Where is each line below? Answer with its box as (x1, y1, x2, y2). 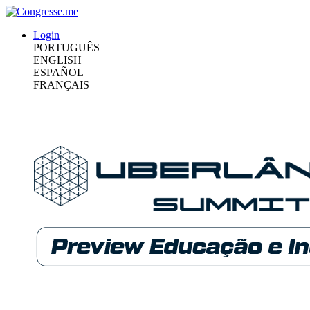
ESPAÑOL (33, 66, 84, 78)
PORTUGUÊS (33, 42, 100, 53)
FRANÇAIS (33, 79, 89, 91)
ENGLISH (33, 54, 82, 66)
